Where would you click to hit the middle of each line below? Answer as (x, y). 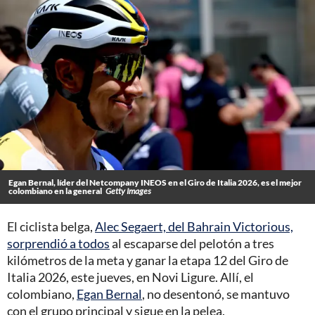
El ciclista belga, (51, 227)
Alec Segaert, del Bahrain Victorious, (194, 227)
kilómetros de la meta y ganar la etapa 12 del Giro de (148, 261)
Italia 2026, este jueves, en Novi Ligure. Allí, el (130, 277)
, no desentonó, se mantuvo (216, 294)
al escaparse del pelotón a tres (192, 244)
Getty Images (128, 191)
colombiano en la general (55, 191)
